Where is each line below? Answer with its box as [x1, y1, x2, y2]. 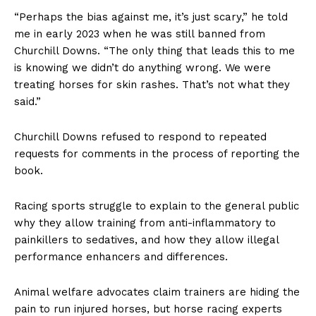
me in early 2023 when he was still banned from [14, 28, 265, 41]
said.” [14, 95, 41, 109]
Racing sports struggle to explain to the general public [14, 200, 299, 213]
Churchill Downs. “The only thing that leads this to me [14, 44, 295, 58]
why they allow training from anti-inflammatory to [14, 217, 276, 230]
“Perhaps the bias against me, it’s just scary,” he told [14, 11, 288, 24]
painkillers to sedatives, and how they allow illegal [14, 233, 279, 247]
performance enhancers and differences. [14, 250, 228, 264]
